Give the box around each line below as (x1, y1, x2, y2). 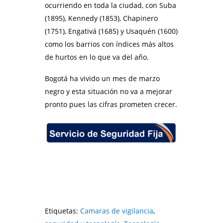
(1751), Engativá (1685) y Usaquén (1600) (45, 26, 178, 36)
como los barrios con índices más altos (45, 39, 174, 49)
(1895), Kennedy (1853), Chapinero (45, 13, 158, 23)
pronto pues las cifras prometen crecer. (45, 100, 177, 110)
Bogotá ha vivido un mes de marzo (45, 74, 160, 84)
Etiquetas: (45, 206, 80, 216)
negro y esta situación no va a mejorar (45, 87, 172, 97)
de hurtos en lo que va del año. (45, 52, 149, 62)
